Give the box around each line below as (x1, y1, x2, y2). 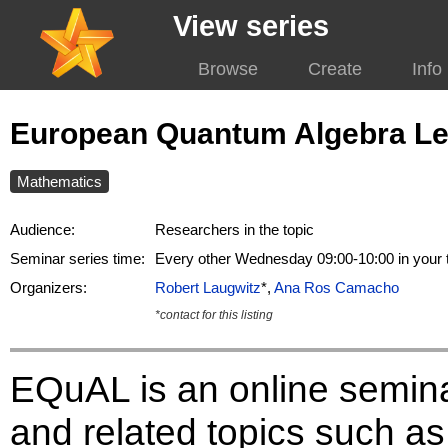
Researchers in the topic (155, 221, 314, 239)
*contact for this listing (155, 308, 273, 323)
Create (307, 59, 362, 79)
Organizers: (10, 279, 87, 297)
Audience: (10, 221, 75, 239)
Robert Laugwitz (155, 279, 261, 297)
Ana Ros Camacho (274, 279, 399, 297)
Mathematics (17, 173, 102, 191)
